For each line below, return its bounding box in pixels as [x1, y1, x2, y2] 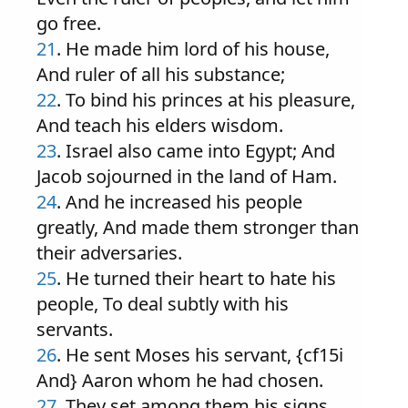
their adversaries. [36, 240, 182, 265]
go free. [36, 11, 101, 36]
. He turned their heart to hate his [56, 266, 336, 291]
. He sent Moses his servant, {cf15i [56, 342, 343, 367]
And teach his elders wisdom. [36, 113, 283, 138]
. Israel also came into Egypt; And [56, 138, 335, 163]
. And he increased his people [56, 189, 302, 214]
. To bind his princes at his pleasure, [56, 87, 355, 112]
